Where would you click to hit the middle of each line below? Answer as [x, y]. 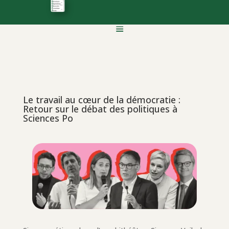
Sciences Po [48, 118]
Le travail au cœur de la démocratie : [101, 100]
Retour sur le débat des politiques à [100, 109]
